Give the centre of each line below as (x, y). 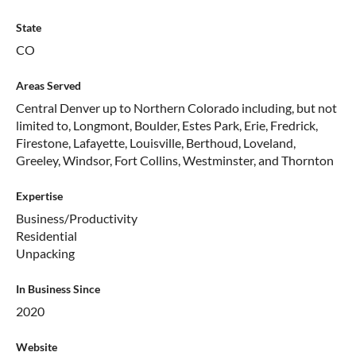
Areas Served (48, 86)
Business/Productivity (77, 219)
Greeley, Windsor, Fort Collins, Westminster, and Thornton (175, 161)
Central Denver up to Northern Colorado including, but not (176, 108)
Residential (46, 236)
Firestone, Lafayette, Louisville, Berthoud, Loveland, (156, 143)
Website (37, 347)
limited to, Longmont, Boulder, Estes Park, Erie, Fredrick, (167, 126)
